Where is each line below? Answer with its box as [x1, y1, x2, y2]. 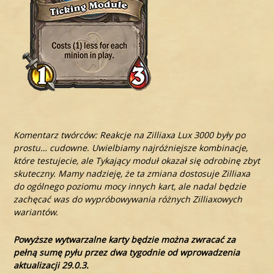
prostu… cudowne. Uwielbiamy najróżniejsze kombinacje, [13, 141, 248, 154]
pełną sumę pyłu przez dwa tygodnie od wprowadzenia [13, 246, 240, 258]
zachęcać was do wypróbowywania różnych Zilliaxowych [13, 193, 243, 205]
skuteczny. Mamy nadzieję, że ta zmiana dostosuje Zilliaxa [13, 167, 251, 179]
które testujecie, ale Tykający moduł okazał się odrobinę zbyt [13, 154, 261, 166]
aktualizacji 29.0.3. [13, 259, 89, 271]
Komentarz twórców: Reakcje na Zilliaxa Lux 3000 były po [13, 128, 246, 141]
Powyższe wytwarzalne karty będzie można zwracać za [13, 233, 236, 245]
